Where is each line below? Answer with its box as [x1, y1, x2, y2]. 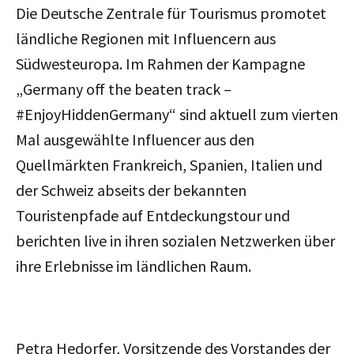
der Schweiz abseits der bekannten [16, 179, 247, 200]
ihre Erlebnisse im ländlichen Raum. [16, 255, 251, 276]
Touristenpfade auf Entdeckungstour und [16, 205, 290, 225]
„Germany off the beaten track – [16, 78, 232, 99]
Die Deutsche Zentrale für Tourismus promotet [16, 2, 326, 23]
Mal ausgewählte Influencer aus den [16, 129, 254, 149]
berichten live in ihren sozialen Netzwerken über [16, 230, 335, 250]
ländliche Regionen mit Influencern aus [16, 28, 276, 48]
